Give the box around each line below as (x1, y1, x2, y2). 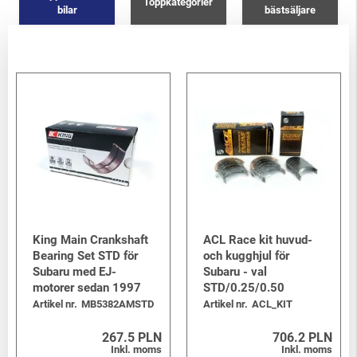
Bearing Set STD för (33, 249, 138, 264)
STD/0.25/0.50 (203, 280, 284, 296)
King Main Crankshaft (33, 233, 148, 248)
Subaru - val (203, 265, 267, 280)
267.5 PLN (102, 330, 162, 346)
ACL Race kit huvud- (203, 233, 312, 248)
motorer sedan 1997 (33, 280, 141, 296)
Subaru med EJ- (33, 265, 116, 280)
